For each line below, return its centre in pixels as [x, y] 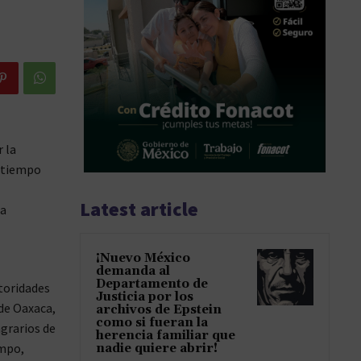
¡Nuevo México [143, 259]
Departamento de [152, 284]
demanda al [133, 272]
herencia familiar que [166, 336]
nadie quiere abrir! [157, 349]
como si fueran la [152, 323]
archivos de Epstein [159, 310]
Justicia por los [145, 297]
